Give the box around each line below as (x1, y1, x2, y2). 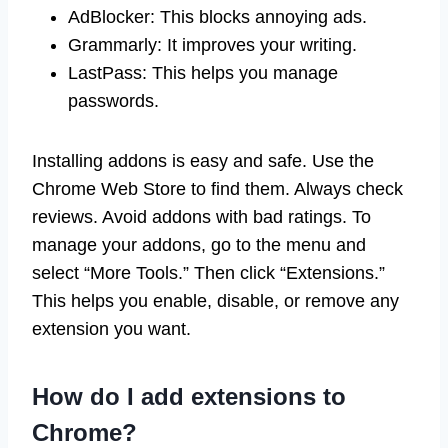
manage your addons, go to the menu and (32, 234, 366, 255)
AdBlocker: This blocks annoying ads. (68, 6, 367, 27)
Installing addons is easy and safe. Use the (32, 150, 374, 171)
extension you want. (32, 318, 191, 339)
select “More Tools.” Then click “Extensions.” (32, 262, 385, 283)
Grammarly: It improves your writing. (68, 34, 357, 55)
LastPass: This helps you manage (68, 62, 338, 83)
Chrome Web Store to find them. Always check (32, 178, 403, 199)
